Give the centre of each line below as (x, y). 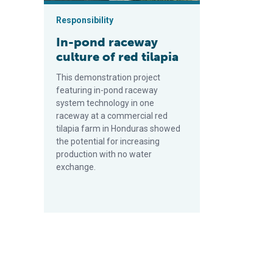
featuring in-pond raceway (107, 90)
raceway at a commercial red (112, 115)
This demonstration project (108, 77)
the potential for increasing (108, 141)
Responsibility (85, 20)
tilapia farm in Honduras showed (118, 128)
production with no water (104, 154)
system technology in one (105, 103)
